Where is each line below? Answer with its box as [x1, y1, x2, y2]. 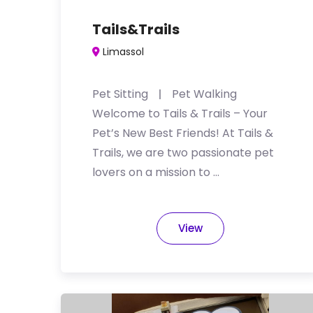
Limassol [103, 45, 144, 59]
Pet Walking [172, 86, 237, 102]
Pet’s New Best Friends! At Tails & [92, 125, 273, 141]
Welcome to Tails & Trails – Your [92, 105, 268, 122]
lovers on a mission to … [92, 164, 219, 180]
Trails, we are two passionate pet [92, 145, 274, 161]
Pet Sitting [92, 86, 148, 102]
